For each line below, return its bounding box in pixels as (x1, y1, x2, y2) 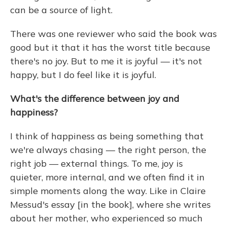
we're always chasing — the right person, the (10, 144, 206, 156)
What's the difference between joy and (10, 93, 179, 105)
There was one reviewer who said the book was (10, 28, 217, 40)
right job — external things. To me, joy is (10, 158, 183, 170)
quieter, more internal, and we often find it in (10, 171, 205, 183)
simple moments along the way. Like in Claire (10, 185, 206, 197)
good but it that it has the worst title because (10, 42, 210, 54)
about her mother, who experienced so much (10, 212, 203, 224)
